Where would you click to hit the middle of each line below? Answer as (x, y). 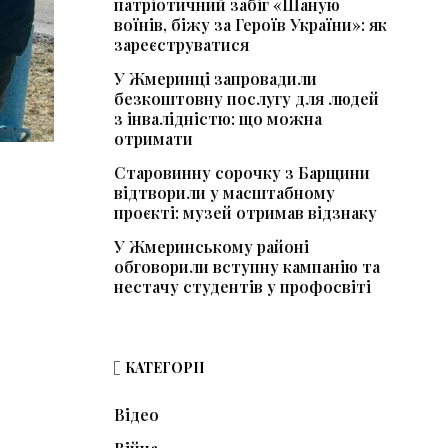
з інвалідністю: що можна (217, 119)
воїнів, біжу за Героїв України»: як (250, 25)
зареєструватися (181, 45)
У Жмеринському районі (211, 247)
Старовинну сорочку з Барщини (241, 173)
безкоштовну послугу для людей (246, 99)
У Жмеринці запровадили (215, 79)
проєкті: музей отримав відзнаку (245, 213)
